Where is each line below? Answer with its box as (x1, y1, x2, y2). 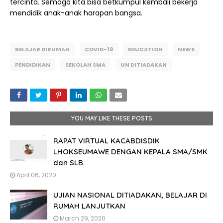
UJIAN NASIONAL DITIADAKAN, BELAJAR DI (53, 190, 207, 200)
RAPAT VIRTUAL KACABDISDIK (53, 136, 160, 145)
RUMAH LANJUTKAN (53, 201, 125, 211)
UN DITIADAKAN (120, 61, 167, 69)
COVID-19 (85, 45, 113, 53)
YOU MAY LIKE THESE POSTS (71, 114, 152, 122)
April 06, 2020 (16, 171, 56, 179)
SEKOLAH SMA (65, 61, 106, 69)
